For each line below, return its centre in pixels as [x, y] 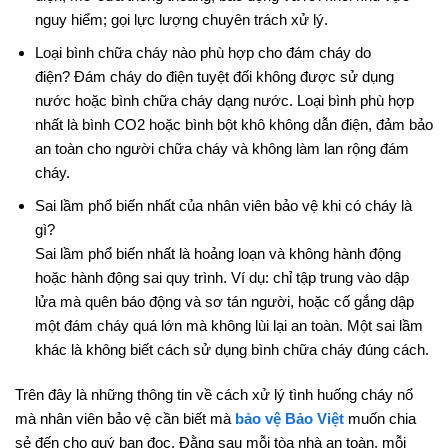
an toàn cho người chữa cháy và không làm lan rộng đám [221, 148]
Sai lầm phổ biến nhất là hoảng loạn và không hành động [217, 253]
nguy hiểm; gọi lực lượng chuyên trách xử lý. [181, 19]
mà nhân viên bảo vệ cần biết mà [125, 418]
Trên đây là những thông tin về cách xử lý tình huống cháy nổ [214, 394]
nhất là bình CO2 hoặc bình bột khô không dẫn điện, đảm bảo [233, 124]
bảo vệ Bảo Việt [289, 418]
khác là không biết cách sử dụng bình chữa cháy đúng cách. [231, 349]
